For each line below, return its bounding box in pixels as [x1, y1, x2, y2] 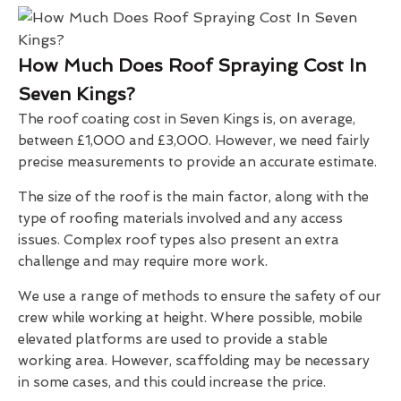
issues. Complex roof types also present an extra [18, 232, 339, 249]
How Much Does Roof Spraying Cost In [18, 55, 366, 77]
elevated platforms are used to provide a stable [18, 331, 328, 348]
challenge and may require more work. [18, 253, 268, 270]
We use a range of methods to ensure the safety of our [18, 288, 381, 305]
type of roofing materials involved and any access [18, 210, 343, 227]
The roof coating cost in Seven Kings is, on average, [18, 111, 355, 128]
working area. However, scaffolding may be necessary [18, 353, 370, 370]
